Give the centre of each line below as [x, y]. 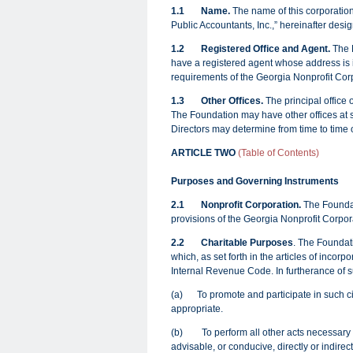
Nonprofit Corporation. [251, 205]
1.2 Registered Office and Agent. [251, 49]
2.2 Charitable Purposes [232, 243]
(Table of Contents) [279, 153]
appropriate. [197, 309]
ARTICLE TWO [204, 153]
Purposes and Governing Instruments [255, 181]
